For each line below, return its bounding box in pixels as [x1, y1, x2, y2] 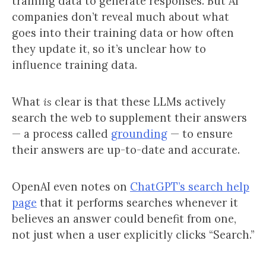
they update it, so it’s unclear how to [12, 42, 206, 56]
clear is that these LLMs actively [52, 95, 226, 109]
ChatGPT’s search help [130, 180, 249, 194]
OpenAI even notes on [12, 180, 130, 194]
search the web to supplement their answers [12, 111, 247, 125]
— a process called [12, 127, 111, 141]
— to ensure [167, 127, 233, 141]
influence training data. [12, 58, 137, 72]
